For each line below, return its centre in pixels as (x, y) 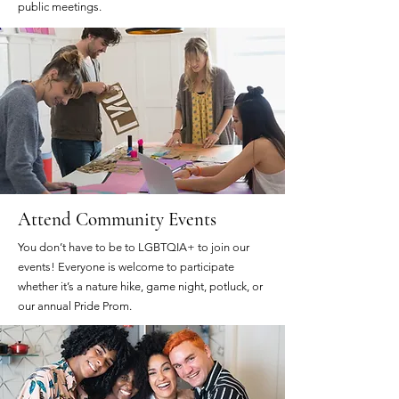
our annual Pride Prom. (75, 306)
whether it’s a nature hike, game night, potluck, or (140, 286)
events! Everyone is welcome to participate (126, 267)
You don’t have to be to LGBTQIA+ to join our (134, 247)
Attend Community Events (117, 220)
